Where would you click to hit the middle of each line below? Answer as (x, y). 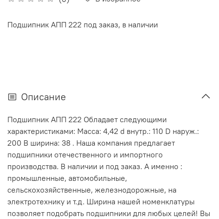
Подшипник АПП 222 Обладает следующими (87, 119)
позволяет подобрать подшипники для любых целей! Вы (109, 213)
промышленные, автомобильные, (67, 178)
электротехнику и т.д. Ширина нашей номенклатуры (101, 201)
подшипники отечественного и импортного (85, 154)
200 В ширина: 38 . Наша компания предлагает (91, 142)
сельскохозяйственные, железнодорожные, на (92, 189)
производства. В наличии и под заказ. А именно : (95, 166)
